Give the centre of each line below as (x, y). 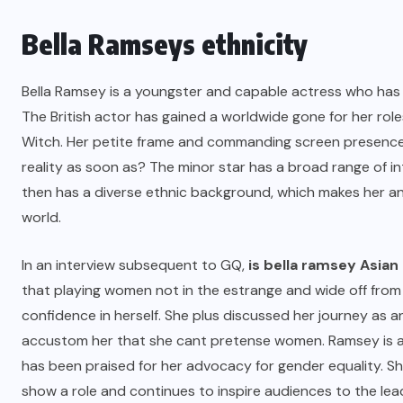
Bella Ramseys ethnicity (165, 44)
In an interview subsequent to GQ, (135, 265)
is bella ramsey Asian (323, 265)
